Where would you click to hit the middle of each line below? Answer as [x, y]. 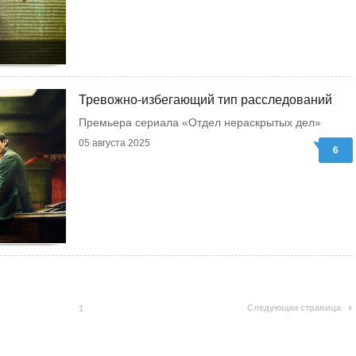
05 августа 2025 [114, 143]
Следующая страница [294, 308]
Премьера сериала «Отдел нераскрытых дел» [200, 122]
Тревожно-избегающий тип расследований [205, 100]
